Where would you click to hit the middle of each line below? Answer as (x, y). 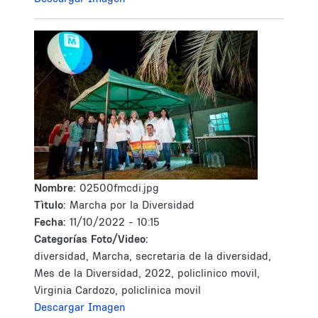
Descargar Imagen (80, 307)
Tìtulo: (50, 205)
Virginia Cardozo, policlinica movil (117, 290)
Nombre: (57, 188)
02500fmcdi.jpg (119, 188)
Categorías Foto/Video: (91, 239)
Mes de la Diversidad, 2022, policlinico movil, (147, 273)
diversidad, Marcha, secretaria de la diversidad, (153, 256)
